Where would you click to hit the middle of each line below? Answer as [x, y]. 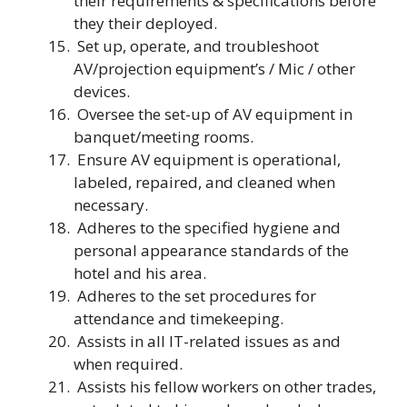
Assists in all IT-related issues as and [207, 341]
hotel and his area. [140, 273]
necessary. [111, 205]
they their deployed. [145, 23]
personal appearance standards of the [211, 250]
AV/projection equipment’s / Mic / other [214, 69]
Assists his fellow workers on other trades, [225, 387]
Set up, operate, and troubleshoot [196, 46]
